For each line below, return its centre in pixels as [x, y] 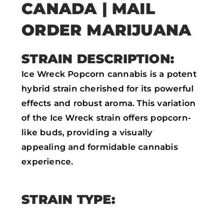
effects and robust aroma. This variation [109, 103]
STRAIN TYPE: [69, 199]
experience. [47, 161]
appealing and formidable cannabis [100, 147]
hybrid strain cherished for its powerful [108, 88]
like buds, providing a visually [87, 132]
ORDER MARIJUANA [107, 30]
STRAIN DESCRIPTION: [98, 58]
